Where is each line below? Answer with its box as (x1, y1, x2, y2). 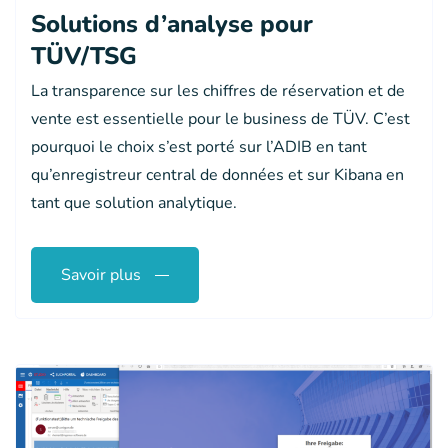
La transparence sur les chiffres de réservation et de (31, 79, 405, 102)
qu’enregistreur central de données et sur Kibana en (31, 163, 404, 186)
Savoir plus (61, 263, 141, 286)
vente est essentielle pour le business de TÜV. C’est (31, 107, 410, 130)
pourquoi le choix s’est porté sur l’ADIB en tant (31, 135, 367, 158)
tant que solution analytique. (31, 191, 237, 214)
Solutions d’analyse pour (31, 7, 313, 40)
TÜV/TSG (31, 39, 137, 72)
